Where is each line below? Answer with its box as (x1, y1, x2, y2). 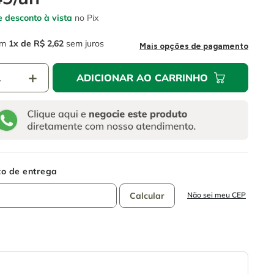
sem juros (64, 38, 104, 50)
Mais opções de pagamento (139, 42, 248, 51)
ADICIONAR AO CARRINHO (76, 72, 208, 84)
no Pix (72, 12, 98, 24)
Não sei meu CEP (187, 190, 246, 200)
